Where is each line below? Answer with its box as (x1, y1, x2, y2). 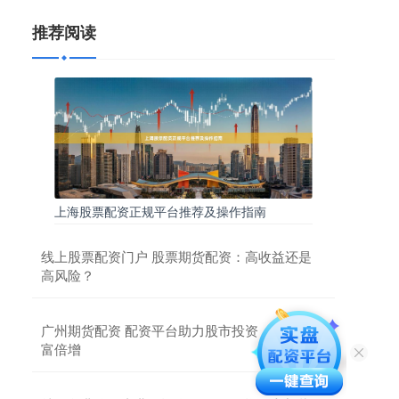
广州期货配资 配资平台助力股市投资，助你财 (41, 320, 312, 339)
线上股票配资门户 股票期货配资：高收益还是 (41, 246, 312, 265)
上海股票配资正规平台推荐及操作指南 (54, 201, 266, 220)
